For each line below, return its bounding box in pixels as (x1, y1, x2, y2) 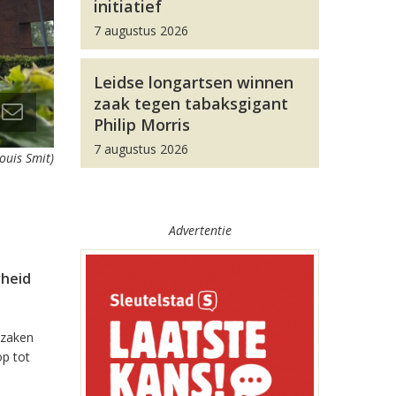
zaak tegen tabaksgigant (94, 93, 288, 114)
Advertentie (168, 222, 232, 239)
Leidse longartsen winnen (94, 72, 293, 93)
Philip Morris (94, 114, 190, 135)
